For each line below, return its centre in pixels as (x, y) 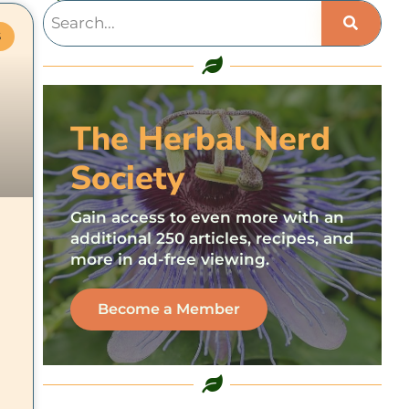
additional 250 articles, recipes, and (212, 238)
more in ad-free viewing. (169, 259)
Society (127, 178)
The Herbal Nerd (200, 139)
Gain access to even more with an (207, 217)
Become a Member (168, 309)
